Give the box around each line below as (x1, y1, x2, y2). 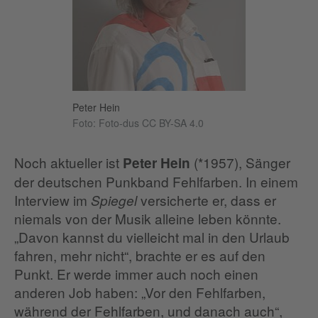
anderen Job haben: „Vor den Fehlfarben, (14, 283, 265, 302)
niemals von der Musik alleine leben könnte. (14, 209, 281, 229)
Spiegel (91, 191, 141, 210)
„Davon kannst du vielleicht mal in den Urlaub (14, 227, 290, 247)
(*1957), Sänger (190, 153, 290, 172)
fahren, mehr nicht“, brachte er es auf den (14, 246, 265, 265)
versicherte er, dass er (141, 190, 276, 210)
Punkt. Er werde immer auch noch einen (14, 264, 258, 284)
